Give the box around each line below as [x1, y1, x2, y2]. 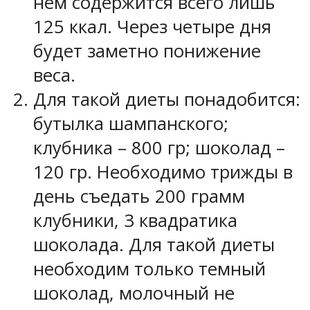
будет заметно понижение [33, 39, 261, 64]
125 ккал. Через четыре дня [33, 15, 271, 39]
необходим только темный [33, 257, 266, 282]
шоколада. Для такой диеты [33, 232, 275, 257]
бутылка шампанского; [33, 111, 228, 136]
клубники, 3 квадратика [33, 208, 237, 233]
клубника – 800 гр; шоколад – [33, 136, 285, 161]
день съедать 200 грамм [33, 184, 245, 209]
